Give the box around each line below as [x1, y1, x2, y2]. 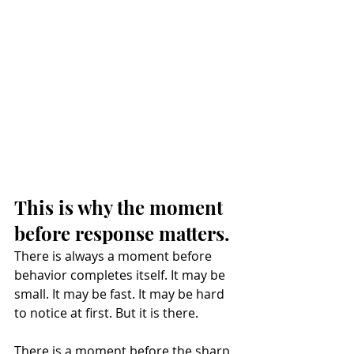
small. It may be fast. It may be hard [14, 285, 228, 303]
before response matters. [14, 220, 229, 246]
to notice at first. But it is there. [14, 304, 198, 322]
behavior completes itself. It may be [14, 266, 228, 284]
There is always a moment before [14, 247, 215, 265]
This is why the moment [14, 194, 228, 220]
